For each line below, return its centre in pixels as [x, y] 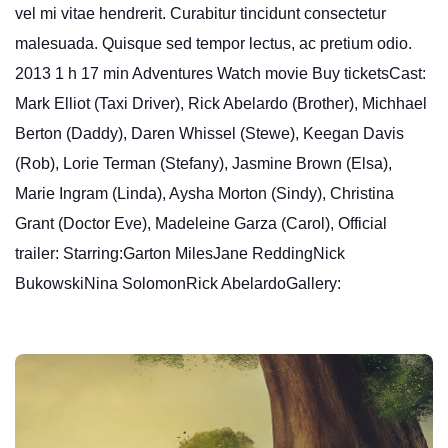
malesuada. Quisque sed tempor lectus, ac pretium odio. [213, 43]
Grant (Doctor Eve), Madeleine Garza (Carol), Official [201, 223]
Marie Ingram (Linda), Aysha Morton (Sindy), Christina [204, 193]
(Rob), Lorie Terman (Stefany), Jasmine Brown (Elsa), [203, 163]
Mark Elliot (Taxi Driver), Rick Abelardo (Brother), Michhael [221, 103]
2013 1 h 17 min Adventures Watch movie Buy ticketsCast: [220, 73]
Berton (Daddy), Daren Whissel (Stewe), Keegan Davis [209, 133]
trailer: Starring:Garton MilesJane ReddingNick [180, 253]
